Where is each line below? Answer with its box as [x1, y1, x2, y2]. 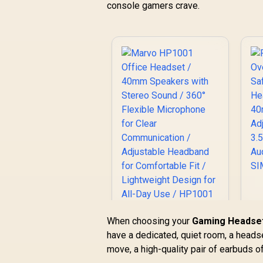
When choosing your [107, 215, 193, 227]
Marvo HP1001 [137, 210, 203, 222]
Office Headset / [133, 222, 208, 234]
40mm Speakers [134, 234, 207, 245]
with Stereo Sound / [126, 245, 214, 257]
